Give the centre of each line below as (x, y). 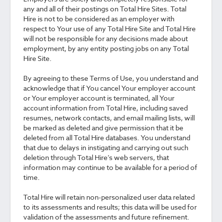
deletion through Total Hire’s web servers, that (96, 157)
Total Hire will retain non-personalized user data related (109, 197)
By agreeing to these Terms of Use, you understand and (111, 78)
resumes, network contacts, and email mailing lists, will (109, 118)
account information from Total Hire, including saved (106, 108)
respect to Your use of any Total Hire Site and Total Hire (110, 28)
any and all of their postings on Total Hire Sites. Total (105, 9)
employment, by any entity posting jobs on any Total (106, 48)
